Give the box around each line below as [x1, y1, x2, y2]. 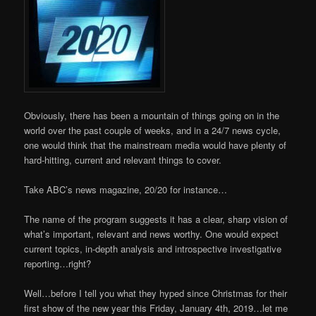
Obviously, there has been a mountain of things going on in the [24, 108, 280, 122]
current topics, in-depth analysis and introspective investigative [24, 241, 282, 255]
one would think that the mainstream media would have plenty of [24, 138, 287, 152]
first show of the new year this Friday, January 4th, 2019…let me [24, 300, 288, 315]
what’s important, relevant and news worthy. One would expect [24, 226, 279, 241]
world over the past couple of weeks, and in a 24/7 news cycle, [24, 123, 281, 137]
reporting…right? [24, 256, 92, 270]
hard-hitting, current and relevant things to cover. [24, 152, 222, 166]
